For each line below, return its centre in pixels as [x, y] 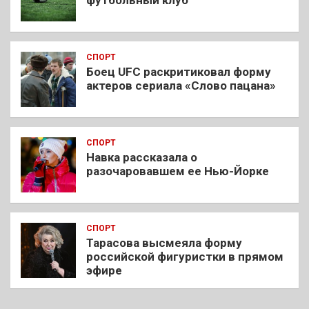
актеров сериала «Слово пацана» [181, 86]
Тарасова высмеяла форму [164, 243]
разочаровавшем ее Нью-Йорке [178, 171]
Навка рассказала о [142, 158]
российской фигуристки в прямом [185, 257]
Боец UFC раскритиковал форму [179, 72]
